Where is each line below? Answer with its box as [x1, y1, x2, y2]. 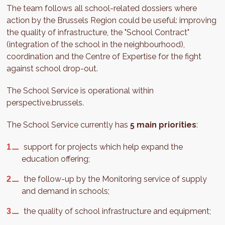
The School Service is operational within [7, 86, 154, 95]
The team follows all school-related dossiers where [7, 4, 197, 13]
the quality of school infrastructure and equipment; [22, 206, 211, 216]
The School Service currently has [7, 120, 129, 130]
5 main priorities [128, 120, 197, 130]
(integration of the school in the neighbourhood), [7, 40, 185, 49]
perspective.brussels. [7, 98, 84, 107]
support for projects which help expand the [22, 142, 183, 152]
